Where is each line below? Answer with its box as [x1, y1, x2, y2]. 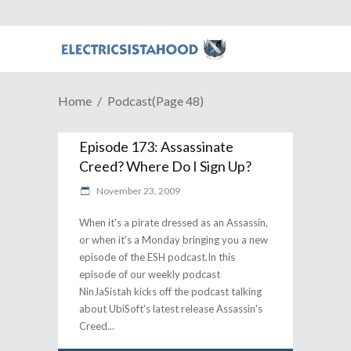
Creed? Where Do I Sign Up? [79, 157, 251, 175]
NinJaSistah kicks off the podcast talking [79, 285, 262, 298]
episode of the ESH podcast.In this [79, 251, 235, 263]
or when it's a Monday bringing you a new [79, 233, 268, 246]
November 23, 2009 [95, 185, 180, 197]
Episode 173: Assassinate [79, 138, 233, 155]
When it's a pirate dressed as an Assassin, [79, 216, 268, 229]
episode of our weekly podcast [79, 268, 220, 280]
